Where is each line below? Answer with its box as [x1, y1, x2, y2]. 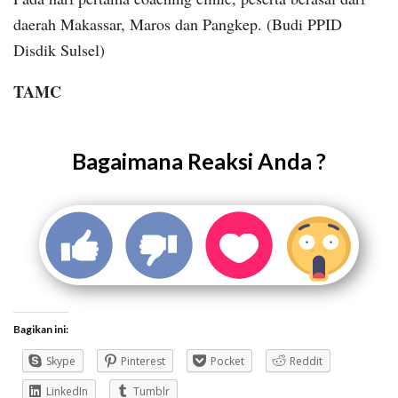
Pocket [211, 354, 244, 370]
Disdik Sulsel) [13, 39, 105, 61]
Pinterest [121, 354, 165, 370]
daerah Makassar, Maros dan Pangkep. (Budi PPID [13, 13, 342, 36]
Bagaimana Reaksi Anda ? [72, 147, 326, 175]
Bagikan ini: [13, 322, 68, 337]
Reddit [290, 354, 322, 370]
